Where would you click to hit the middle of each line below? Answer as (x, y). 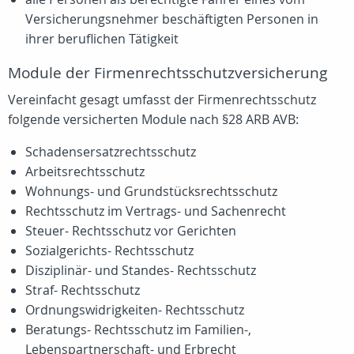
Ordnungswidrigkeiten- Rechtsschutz (135, 310)
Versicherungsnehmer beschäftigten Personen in (172, 19)
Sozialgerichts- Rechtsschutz (109, 250)
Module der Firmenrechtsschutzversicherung (168, 73)
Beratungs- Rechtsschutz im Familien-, (138, 330)
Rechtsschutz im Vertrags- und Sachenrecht (156, 211)
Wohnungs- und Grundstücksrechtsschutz (151, 191)
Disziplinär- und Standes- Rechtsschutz (141, 270)
